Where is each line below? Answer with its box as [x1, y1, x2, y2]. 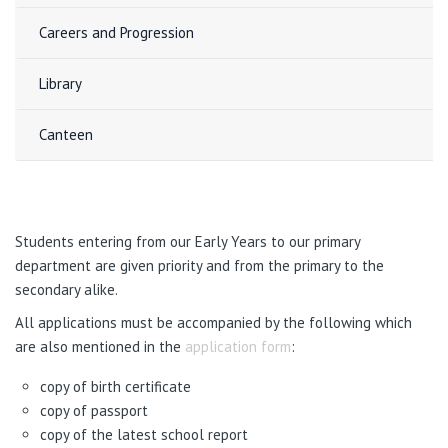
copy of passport [40, 400, 148, 420]
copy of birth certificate [40, 376, 191, 396]
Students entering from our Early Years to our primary [15, 231, 360, 251]
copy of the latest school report [40, 424, 248, 444]
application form [185, 336, 291, 356]
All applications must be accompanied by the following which [15, 312, 412, 332]
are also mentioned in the [15, 336, 185, 356]
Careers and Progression [39, 23, 194, 42]
